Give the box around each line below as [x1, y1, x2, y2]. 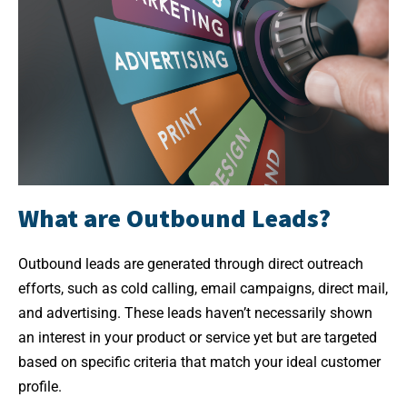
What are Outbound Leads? [18, 201, 331, 234]
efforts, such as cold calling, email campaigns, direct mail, [18, 279, 388, 297]
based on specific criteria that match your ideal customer [18, 352, 381, 371]
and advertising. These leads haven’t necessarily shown [18, 303, 372, 322]
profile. [18, 377, 62, 395]
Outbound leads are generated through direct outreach [18, 254, 363, 273]
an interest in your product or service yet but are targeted [18, 328, 377, 346]
